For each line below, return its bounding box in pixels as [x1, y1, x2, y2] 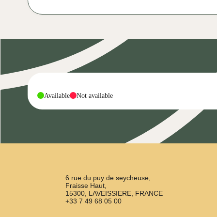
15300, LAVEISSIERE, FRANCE [65, 189, 163, 197]
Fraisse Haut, [65, 182, 107, 189]
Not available [77, 92, 113, 99]
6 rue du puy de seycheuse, [65, 174, 151, 182]
